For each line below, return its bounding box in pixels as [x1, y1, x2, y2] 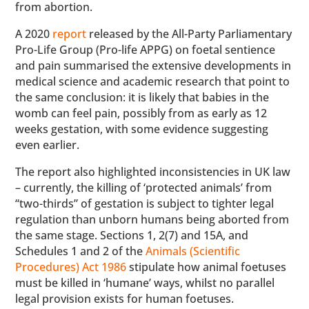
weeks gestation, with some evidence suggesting [15, 121, 269, 137]
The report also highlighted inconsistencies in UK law [15, 164, 291, 179]
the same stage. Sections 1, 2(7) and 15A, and [15, 228, 249, 243]
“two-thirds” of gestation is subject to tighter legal [15, 196, 275, 211]
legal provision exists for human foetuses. [15, 291, 235, 306]
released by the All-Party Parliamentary [86, 26, 292, 41]
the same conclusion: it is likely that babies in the [15, 90, 270, 105]
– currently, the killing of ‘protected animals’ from [15, 180, 272, 195]
